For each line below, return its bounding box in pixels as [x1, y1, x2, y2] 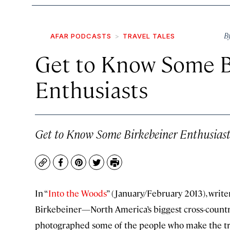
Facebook [60, 161, 99, 174]
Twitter [95, 161, 126, 174]
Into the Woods [48, 187, 106, 199]
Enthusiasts [35, 74, 148, 103]
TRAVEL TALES [123, 32, 175, 40]
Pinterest [78, 161, 116, 174]
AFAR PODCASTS [50, 32, 111, 40]
